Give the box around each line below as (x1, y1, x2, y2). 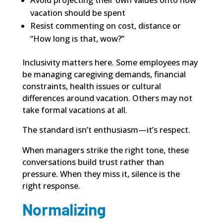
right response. (22, 180, 80, 191)
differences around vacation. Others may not (22, 93, 192, 104)
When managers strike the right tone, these (22, 144, 189, 156)
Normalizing (22, 199, 106, 219)
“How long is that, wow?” (30, 33, 125, 45)
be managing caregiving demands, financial (22, 69, 186, 80)
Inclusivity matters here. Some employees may (22, 57, 198, 68)
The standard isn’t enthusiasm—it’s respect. (22, 124, 190, 136)
